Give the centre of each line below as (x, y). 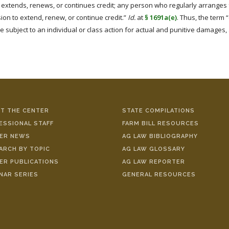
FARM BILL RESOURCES (161, 123)
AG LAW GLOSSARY (154, 149)
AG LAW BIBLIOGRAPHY (160, 136)
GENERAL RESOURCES (159, 175)
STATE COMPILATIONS (158, 111)
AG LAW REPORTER (154, 162)
